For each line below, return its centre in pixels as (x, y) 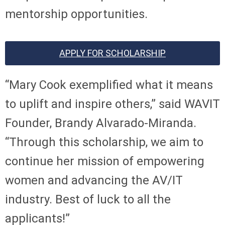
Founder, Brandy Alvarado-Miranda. (101, 123)
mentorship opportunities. (76, 14)
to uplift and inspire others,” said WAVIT (113, 104)
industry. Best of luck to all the (88, 199)
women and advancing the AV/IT (94, 180)
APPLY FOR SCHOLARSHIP (113, 53)
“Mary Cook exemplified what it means (109, 85)
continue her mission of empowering (105, 161)
